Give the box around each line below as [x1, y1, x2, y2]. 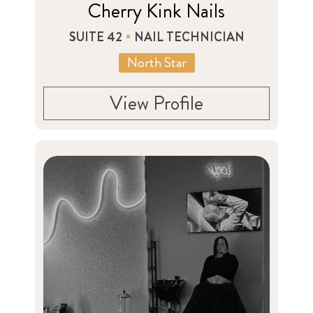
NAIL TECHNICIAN [133, 27, 245, 46]
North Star [126, 52, 187, 73]
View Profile [110, 89, 203, 117]
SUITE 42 [68, 27, 122, 46]
